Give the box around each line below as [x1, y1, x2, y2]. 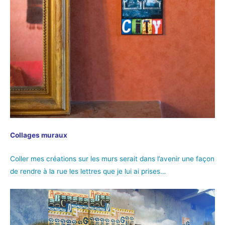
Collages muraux [10, 131, 67, 139]
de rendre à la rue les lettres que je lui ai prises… [10, 167, 166, 175]
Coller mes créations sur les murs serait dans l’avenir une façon [10, 154, 214, 163]
